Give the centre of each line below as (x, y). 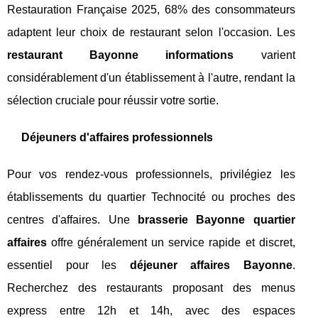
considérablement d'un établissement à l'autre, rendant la (151, 78)
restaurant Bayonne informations (121, 55)
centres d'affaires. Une (72, 220)
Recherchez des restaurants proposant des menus (151, 288)
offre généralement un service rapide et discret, (171, 243)
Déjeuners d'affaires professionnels (117, 138)
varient (264, 55)
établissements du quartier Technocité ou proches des (151, 197)
